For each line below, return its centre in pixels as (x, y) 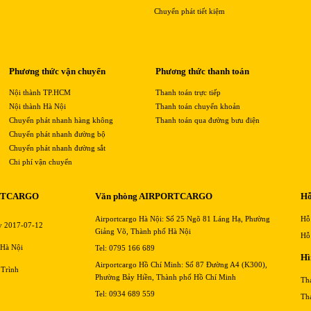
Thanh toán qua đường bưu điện (208, 120)
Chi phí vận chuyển (41, 162)
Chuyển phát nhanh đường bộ (57, 134)
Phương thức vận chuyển (57, 72)
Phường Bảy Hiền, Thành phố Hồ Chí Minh (166, 277)
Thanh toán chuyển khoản (198, 107)
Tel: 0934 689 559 (125, 294)
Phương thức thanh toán (202, 72)
